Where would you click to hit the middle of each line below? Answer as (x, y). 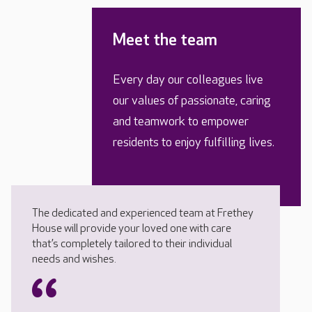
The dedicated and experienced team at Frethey (143, 214)
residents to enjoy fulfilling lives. (194, 143)
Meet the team (165, 40)
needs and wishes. (75, 260)
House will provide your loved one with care (132, 229)
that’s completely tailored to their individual (132, 244)
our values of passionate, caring (192, 101)
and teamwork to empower (181, 122)
